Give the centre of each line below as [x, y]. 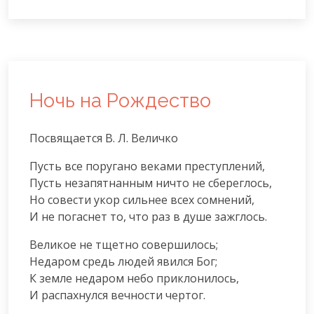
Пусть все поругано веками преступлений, [147, 166]
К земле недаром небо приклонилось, [134, 278]
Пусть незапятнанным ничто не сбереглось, [151, 183]
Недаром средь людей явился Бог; [123, 261]
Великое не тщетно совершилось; [124, 244]
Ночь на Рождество [120, 100]
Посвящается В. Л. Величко [104, 138]
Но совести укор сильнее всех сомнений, [142, 199]
